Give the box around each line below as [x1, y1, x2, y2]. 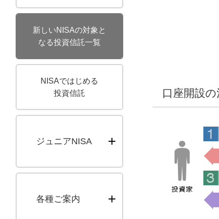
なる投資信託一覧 [38, 38, 101, 46]
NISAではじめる [41, 77, 98, 85]
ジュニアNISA [36, 136, 92, 146]
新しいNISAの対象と [33, 26, 106, 34]
